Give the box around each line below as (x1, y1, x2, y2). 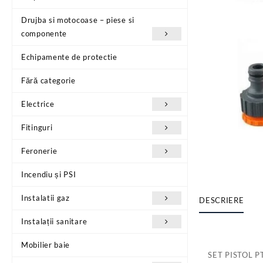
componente (21, 28, 67, 38)
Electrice (21, 99, 55, 109)
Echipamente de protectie (21, 52, 117, 62)
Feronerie (21, 146, 58, 156)
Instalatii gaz (21, 193, 70, 203)
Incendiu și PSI (21, 169, 76, 179)
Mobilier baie (21, 240, 70, 249)
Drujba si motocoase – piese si (21, 15, 134, 25)
